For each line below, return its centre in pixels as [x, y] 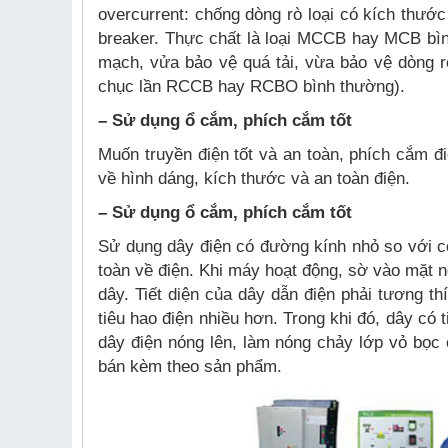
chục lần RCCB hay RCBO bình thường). [251, 86]
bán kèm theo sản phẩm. [190, 366]
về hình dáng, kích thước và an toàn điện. [254, 178]
